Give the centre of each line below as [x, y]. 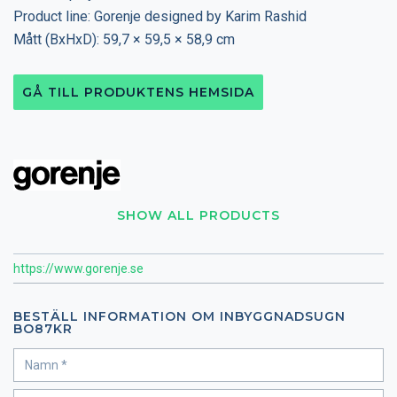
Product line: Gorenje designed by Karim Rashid [160, 16]
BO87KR [43, 328]
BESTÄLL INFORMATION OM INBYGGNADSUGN [179, 316]
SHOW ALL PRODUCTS [198, 215]
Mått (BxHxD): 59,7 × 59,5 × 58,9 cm [124, 39]
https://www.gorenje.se [78, 268]
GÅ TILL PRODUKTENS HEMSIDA [138, 92]
